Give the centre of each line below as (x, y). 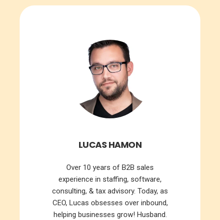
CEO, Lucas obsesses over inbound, (110, 203)
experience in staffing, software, (110, 179)
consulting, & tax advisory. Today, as (110, 191)
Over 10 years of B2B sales (110, 168)
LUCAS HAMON (110, 145)
